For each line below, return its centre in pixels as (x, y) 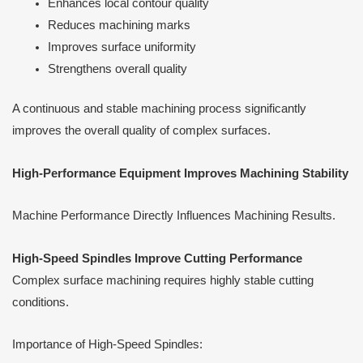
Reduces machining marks (119, 26)
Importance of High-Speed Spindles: (107, 345)
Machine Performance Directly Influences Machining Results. (174, 216)
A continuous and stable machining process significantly (159, 109)
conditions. (41, 302)
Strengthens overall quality (117, 69)
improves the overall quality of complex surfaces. (141, 131)
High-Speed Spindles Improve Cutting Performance (157, 258)
